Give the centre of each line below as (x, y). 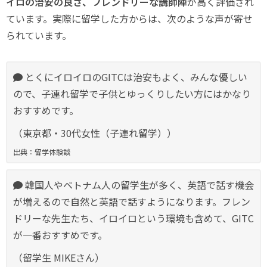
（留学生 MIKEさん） (59, 258)
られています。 (39, 35)
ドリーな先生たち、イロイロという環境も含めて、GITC (133, 218)
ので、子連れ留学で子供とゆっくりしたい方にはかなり (132, 94)
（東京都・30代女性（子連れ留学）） (95, 133)
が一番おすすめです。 (60, 235)
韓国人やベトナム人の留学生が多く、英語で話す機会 (138, 185)
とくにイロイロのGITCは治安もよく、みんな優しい (135, 77)
